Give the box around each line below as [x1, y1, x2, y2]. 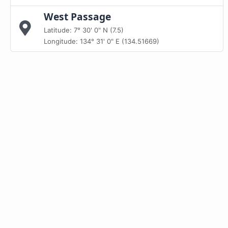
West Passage [44, 9, 111, 23]
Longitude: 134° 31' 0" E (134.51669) [44, 37, 159, 45]
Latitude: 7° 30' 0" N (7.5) [44, 25, 124, 34]
